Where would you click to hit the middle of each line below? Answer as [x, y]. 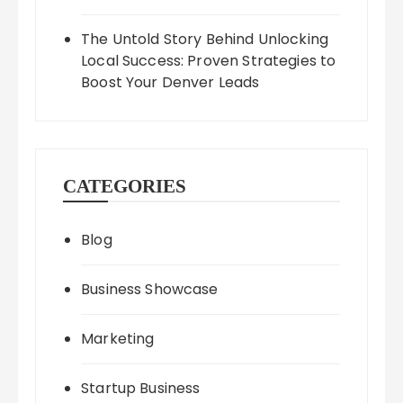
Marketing [118, 339]
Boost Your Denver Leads [170, 83]
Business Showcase [150, 290]
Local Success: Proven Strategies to [209, 61]
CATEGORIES [125, 187]
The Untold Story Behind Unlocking [205, 40]
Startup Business [141, 389]
